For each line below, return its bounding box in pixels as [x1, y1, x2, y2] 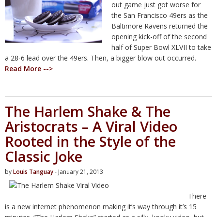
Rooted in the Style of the [5, 131, 176, 151]
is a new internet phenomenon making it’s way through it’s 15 [5, 201, 197, 211]
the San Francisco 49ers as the [111, 10, 208, 20]
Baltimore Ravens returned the [111, 21, 208, 31]
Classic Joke [5, 146, 82, 166]
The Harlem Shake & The [5, 101, 170, 121]
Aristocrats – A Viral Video [5, 116, 177, 136]
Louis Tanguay [13, 167, 53, 176]
